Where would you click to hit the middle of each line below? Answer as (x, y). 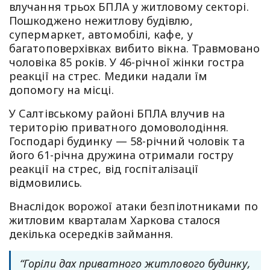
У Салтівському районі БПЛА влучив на (117, 114)
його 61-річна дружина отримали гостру (121, 155)
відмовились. (46, 183)
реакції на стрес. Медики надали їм (108, 76)
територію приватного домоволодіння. (119, 127)
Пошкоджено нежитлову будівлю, (101, 21)
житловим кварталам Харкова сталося (115, 220)
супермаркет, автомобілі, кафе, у (101, 35)
